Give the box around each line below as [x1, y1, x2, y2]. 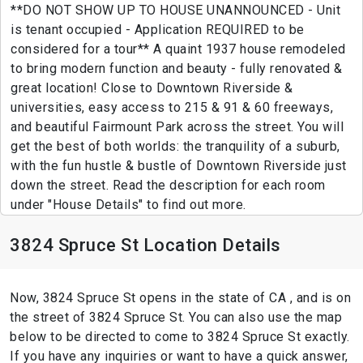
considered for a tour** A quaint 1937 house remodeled [11, 41, 346, 58]
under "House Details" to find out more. [11, 197, 246, 213]
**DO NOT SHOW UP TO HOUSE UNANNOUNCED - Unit [11, 2, 340, 19]
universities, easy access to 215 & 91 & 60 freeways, [11, 100, 333, 116]
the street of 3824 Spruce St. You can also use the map [10, 310, 342, 326]
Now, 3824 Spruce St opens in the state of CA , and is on [10, 290, 351, 306]
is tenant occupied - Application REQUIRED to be [11, 22, 305, 38]
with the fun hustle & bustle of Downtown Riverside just [11, 158, 347, 174]
